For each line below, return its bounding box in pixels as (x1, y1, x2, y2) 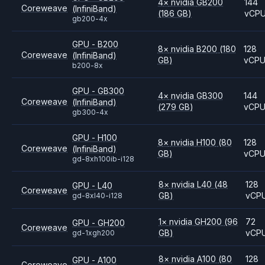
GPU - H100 (72, 132, 117, 143)
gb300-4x (72, 108, 108, 117)
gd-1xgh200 (72, 228, 115, 237)
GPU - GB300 (72, 86, 124, 96)
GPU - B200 (72, 39, 118, 49)
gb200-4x (72, 14, 108, 23)
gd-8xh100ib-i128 (72, 154, 134, 163)
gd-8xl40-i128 (72, 190, 122, 200)
